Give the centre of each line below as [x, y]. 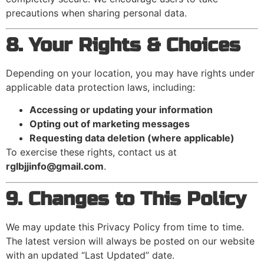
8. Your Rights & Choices [123, 45]
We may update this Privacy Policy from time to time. [125, 227]
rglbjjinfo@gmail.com [55, 166]
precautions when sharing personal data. [96, 13]
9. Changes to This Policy [126, 199]
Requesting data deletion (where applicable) [132, 138]
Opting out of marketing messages [110, 124]
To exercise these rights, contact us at [91, 152]
